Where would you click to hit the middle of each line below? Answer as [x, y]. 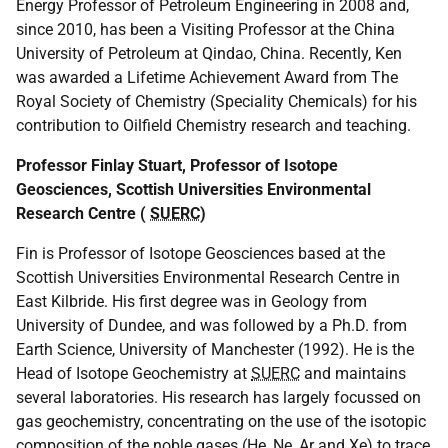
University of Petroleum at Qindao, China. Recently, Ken [209, 53]
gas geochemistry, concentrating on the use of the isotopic [221, 421]
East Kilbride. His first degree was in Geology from [191, 301]
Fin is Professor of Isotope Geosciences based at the [200, 253]
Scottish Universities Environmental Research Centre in [208, 277]
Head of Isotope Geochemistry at [133, 373]
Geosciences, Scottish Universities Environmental [193, 189]
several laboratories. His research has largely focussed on [218, 397]
